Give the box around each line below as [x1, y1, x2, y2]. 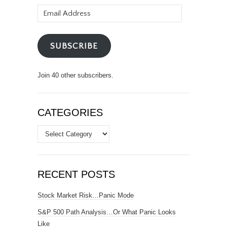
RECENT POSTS [37, 168, 115, 180]
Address [37, 13, 65, 22]
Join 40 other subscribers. [37, 71, 113, 79]
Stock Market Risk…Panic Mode [37, 191, 134, 199]
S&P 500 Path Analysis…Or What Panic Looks [37, 208, 176, 216]
